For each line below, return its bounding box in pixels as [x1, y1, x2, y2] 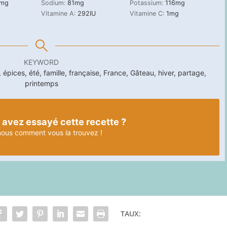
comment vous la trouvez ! [12, 128, 102, 137]
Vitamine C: [129, 9, 166, 17]
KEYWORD [24, 57, 59, 66]
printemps [24, 79, 58, 88]
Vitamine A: [41, 9, 78, 17]
